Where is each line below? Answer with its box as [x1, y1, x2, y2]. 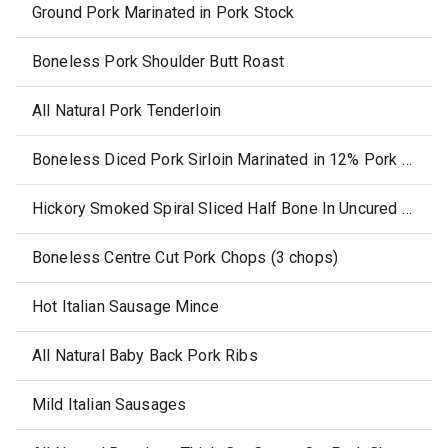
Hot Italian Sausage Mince [32, 297, 219, 316]
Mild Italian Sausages [32, 395, 187, 414]
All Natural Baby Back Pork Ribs [32, 346, 258, 365]
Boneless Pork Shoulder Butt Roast [32, 52, 284, 71]
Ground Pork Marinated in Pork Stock [32, 3, 295, 22]
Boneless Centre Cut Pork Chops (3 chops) [32, 248, 339, 267]
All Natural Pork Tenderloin [32, 101, 222, 120]
